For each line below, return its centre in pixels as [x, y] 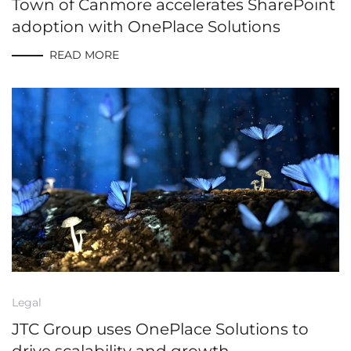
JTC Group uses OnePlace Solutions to [160, 329]
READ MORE [84, 55]
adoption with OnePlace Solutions [146, 26]
